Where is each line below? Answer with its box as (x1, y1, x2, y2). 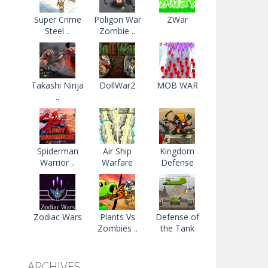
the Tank (160, 223, 194, 234)
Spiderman (36, 145, 78, 157)
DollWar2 (99, 80, 135, 91)
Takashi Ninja (31, 80, 84, 91)
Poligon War (93, 14, 141, 25)
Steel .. (45, 25, 70, 36)
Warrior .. (40, 157, 75, 168)
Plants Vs (99, 211, 135, 223)
